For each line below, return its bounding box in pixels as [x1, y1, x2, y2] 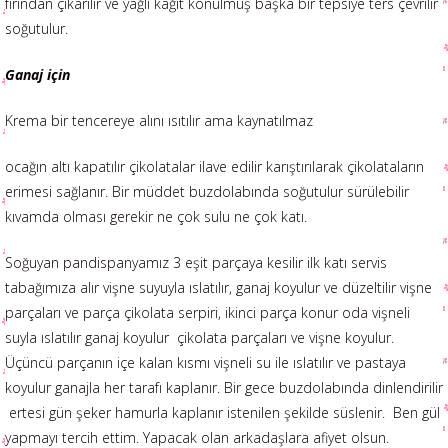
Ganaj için [5, 65, 70, 84]
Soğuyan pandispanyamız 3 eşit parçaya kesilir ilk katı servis [5, 253, 387, 272]
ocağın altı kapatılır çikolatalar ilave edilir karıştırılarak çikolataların [5, 157, 424, 176]
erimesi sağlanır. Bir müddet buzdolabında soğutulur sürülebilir [5, 182, 409, 201]
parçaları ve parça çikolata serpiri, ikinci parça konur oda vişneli [5, 303, 410, 322]
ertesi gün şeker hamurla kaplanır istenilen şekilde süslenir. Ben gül [5, 403, 440, 422]
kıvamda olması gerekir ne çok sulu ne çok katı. [5, 207, 307, 226]
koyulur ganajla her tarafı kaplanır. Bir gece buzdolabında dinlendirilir [5, 378, 443, 397]
